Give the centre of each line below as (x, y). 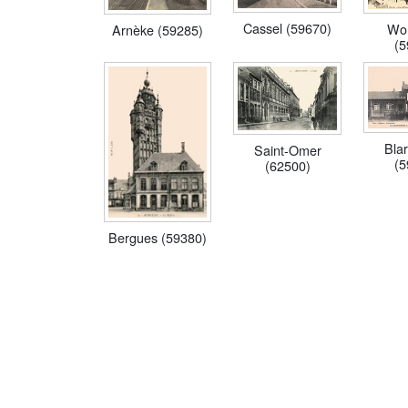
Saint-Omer (287, 149)
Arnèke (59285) (158, 29)
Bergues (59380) (158, 238)
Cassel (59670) (288, 28)
